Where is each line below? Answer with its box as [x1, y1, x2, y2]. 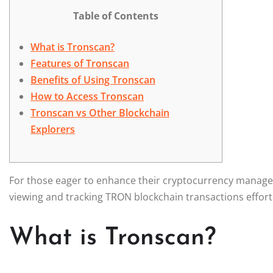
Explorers [30, 122, 75, 136]
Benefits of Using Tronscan [30, 73, 155, 87]
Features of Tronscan [30, 56, 129, 70]
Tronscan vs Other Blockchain [30, 105, 169, 119]
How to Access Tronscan [30, 89, 144, 103]
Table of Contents [73, 9, 158, 23]
